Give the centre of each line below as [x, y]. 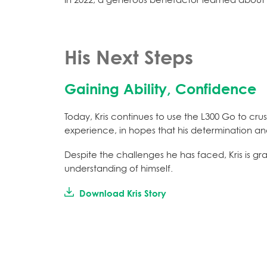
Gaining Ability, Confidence [160, 89]
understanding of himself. [119, 168]
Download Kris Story [122, 193]
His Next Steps [129, 57]
